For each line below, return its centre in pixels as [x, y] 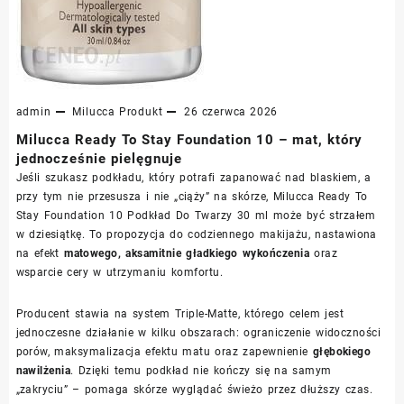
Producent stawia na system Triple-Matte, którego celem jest [180, 313]
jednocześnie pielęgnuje [99, 158]
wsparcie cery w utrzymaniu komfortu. [119, 272]
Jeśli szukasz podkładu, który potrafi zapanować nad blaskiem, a [193, 177]
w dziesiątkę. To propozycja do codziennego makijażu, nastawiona [196, 234]
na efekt [40, 253]
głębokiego [342, 351]
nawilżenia [43, 370]
